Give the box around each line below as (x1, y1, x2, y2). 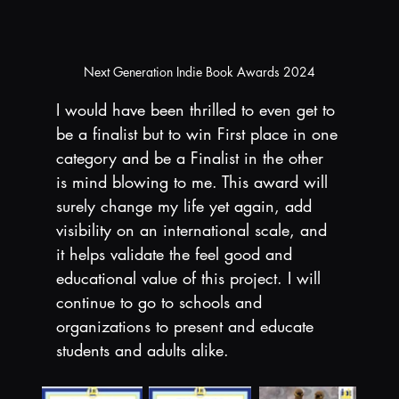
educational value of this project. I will (55, 266, 326, 289)
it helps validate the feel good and (55, 242, 297, 265)
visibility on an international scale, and (55, 218, 332, 240)
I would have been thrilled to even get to (55, 98, 340, 120)
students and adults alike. (55, 338, 229, 361)
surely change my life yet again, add (55, 194, 317, 216)
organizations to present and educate (55, 314, 319, 337)
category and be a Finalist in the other (55, 146, 329, 168)
